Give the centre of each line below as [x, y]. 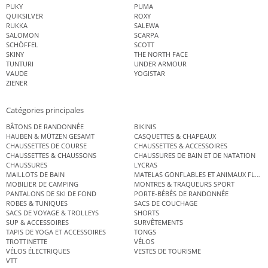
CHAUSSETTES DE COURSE [46, 145]
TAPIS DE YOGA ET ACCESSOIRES [56, 232]
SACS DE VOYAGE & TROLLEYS [52, 212]
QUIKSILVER [25, 16]
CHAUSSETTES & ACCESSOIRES [181, 145]
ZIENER [17, 83]
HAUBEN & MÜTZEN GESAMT [50, 136]
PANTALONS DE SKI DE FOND [51, 193]
